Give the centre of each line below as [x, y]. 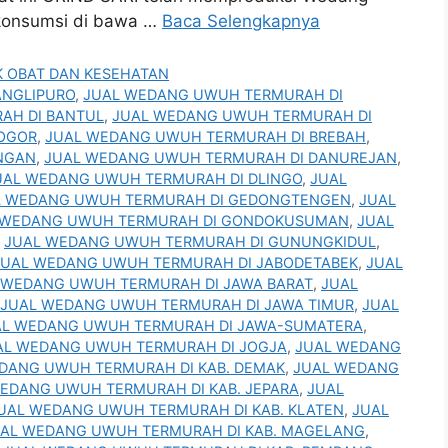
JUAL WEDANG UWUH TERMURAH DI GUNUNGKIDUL [190, 242]
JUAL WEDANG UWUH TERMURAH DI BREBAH [205, 137]
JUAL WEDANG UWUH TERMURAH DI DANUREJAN [220, 158]
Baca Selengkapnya [241, 21]
